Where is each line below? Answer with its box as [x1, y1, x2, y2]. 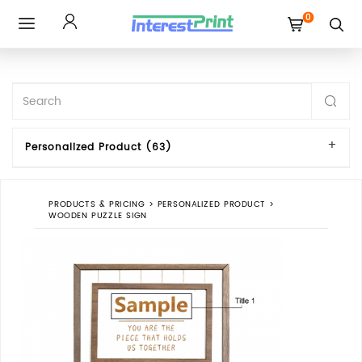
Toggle [26, 32, 64, 50]
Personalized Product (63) [25, 140, 172, 155]
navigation [26, 80, 85, 99]
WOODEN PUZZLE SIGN [48, 209, 147, 223]
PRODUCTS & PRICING [48, 197, 145, 211]
